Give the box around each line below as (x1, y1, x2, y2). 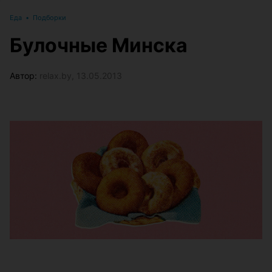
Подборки (33, 13, 66, 22)
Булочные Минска (10, 33, 188, 57)
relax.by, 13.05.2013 (39, 70, 122, 81)
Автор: (10, 70, 39, 81)
